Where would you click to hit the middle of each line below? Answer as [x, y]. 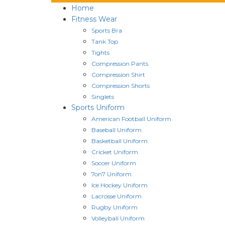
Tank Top [105, 41]
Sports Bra [107, 30]
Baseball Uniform [117, 130]
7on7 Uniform [111, 174]
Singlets [103, 96]
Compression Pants [120, 63]
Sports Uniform [98, 107]
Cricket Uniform [115, 152]
